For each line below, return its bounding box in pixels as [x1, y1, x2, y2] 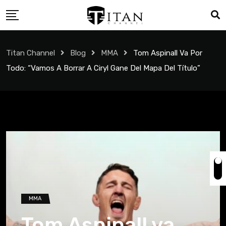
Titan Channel [6, 48, 55, 58]
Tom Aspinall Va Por [133, 48, 202, 58]
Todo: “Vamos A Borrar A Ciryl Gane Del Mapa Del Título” [6, 64, 200, 73]
